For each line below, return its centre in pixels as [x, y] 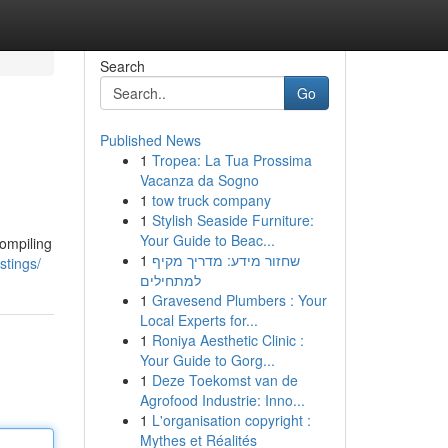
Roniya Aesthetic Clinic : [227, 340]
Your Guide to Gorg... [207, 360]
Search [122, 66]
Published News [150, 140]
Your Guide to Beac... [207, 240]
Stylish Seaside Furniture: [232, 220]
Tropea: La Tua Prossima [231, 160]
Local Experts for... [198, 320]
